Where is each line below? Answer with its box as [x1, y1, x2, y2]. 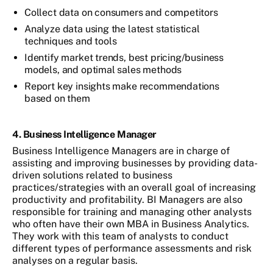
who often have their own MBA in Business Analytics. [12, 218, 249, 230]
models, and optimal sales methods [24, 64, 182, 76]
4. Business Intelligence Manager [12, 129, 157, 141]
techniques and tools [24, 35, 117, 48]
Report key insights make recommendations [24, 80, 219, 93]
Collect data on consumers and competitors [24, 7, 218, 19]
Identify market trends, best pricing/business [24, 52, 224, 64]
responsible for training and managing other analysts [12, 206, 252, 218]
